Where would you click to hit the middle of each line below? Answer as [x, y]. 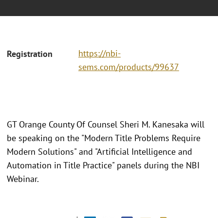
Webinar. [24, 179]
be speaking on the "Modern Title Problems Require [104, 138]
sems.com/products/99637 [129, 67]
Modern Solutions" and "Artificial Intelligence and [100, 151]
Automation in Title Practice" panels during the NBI [103, 165]
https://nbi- [100, 54]
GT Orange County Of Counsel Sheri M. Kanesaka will [106, 124]
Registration [30, 54]
